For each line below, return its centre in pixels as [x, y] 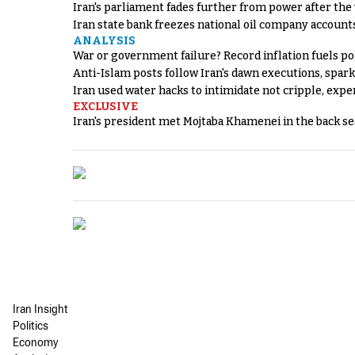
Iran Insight [40, 311]
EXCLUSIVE [105, 106]
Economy [36, 344]
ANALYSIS [104, 40]
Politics [31, 327]
